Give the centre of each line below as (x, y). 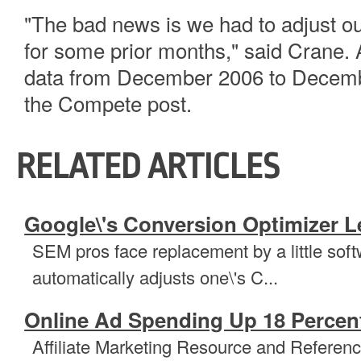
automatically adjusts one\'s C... (156, 277)
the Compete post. (108, 103)
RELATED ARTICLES (148, 167)
